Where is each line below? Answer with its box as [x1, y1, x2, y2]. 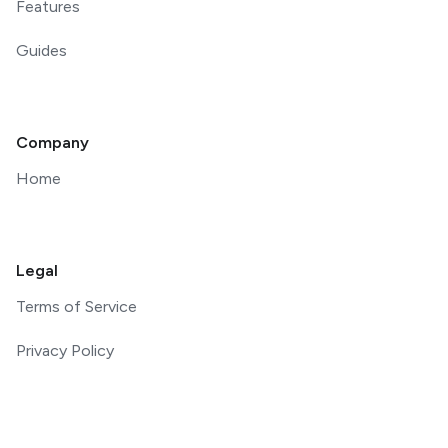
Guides [16, 41, 67, 60]
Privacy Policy [16, 341, 114, 360]
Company [16, 133, 89, 152]
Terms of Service [16, 297, 137, 316]
